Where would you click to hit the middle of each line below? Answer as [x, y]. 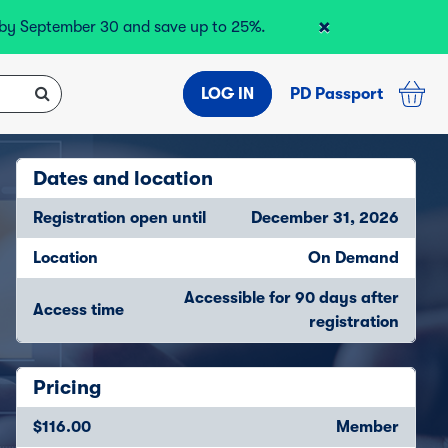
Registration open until [119, 218]
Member [367, 427]
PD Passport [336, 94]
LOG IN [227, 94]
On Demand [353, 258]
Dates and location [123, 178]
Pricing [67, 387]
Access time [78, 310]
